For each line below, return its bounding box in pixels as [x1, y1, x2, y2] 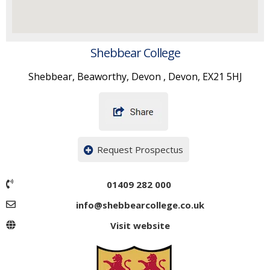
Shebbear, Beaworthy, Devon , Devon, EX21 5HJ [28, 70, 242, 83]
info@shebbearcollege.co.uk [75, 199, 204, 211]
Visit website [110, 219, 170, 231]
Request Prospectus [97, 143, 183, 155]
